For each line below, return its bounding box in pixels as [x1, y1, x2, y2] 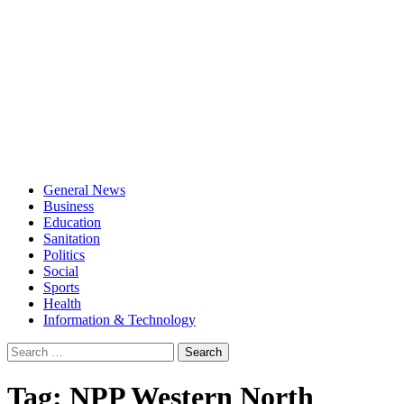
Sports [43, 279, 79, 295]
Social [43, 262, 78, 279]
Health [43, 295, 81, 311]
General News [43, 181, 125, 197]
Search [6, 341, 45, 357]
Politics [43, 246, 85, 262]
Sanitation [43, 230, 100, 246]
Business [43, 197, 94, 214]
